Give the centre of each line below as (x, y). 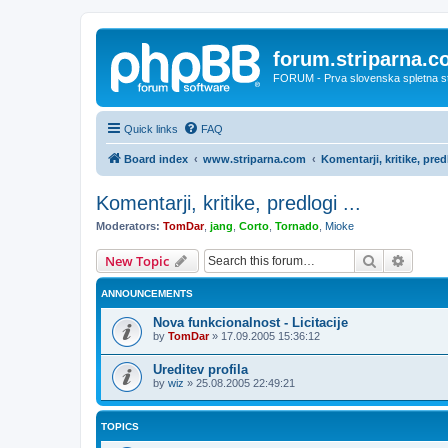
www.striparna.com (254, 158)
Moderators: (128, 225)
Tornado (297, 225)
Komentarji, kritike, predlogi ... (228, 202)
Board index (156, 158)
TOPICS (120, 427)
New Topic (137, 261)
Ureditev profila (200, 369)
